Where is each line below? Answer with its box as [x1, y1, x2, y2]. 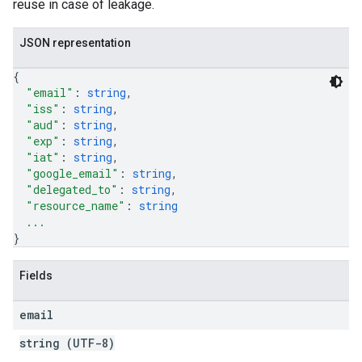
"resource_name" [26, 198, 125, 213]
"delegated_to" [26, 182, 118, 197]
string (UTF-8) [19, 335, 115, 351]
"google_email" [26, 166, 119, 181]
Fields [19, 269, 53, 282]
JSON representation [19, 36, 131, 49]
